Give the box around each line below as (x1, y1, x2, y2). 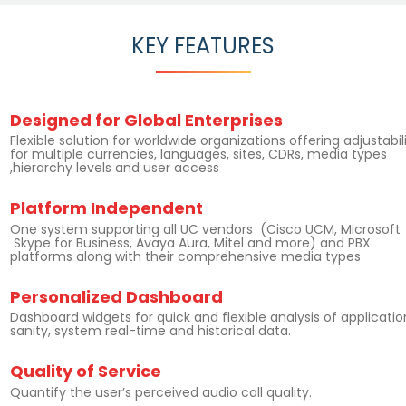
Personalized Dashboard (10, 285, 223, 308)
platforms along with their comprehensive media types (10, 246, 361, 266)
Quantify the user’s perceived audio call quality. (10, 382, 312, 401)
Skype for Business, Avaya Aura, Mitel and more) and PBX (10, 233, 371, 252)
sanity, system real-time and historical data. (10, 322, 291, 340)
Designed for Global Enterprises (10, 108, 283, 131)
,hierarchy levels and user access (10, 159, 219, 177)
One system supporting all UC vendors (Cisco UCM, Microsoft (10, 219, 401, 238)
